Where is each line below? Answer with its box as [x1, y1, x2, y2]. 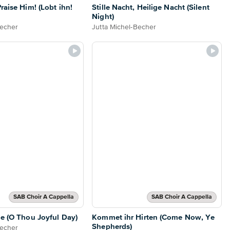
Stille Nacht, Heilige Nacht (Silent [92, 3, 209, 11]
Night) [92, 12, 114, 21]
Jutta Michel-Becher [92, 23, 157, 31]
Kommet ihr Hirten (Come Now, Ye [92, 213, 215, 221]
